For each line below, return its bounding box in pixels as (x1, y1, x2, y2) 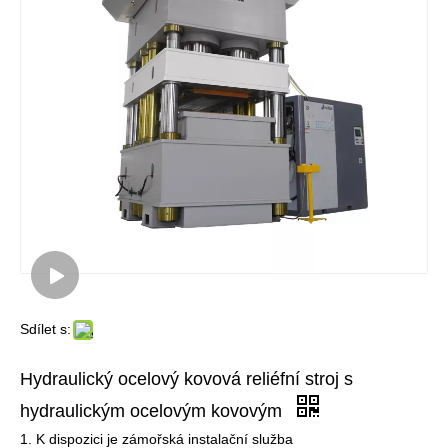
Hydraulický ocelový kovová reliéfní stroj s (20, 369, 353, 389)
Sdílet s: (20, 321, 71, 337)
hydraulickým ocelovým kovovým (20, 401, 287, 421)
